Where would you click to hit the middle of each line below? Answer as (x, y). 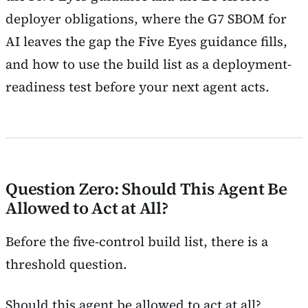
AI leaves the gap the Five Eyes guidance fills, (146, 41)
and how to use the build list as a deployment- (148, 64)
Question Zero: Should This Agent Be (146, 188)
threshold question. (66, 264)
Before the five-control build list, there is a (137, 241)
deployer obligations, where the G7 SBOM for (146, 18)
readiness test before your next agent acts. (137, 86)
